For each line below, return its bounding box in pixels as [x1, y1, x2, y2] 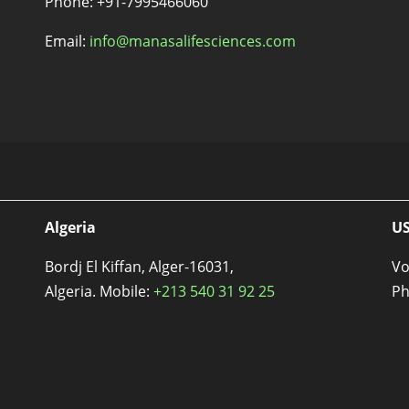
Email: [44, 31, 89, 52]
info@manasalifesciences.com [89, 31, 296, 52]
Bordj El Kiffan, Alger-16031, [44, 257, 237, 278]
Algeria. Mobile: [44, 281, 153, 302]
